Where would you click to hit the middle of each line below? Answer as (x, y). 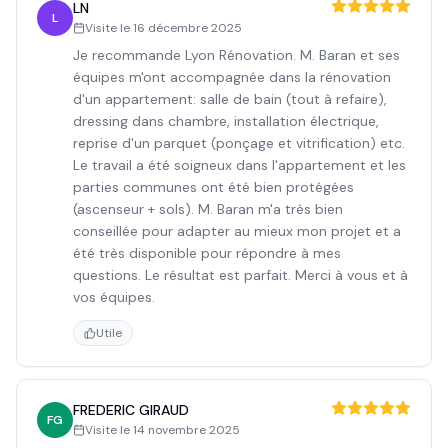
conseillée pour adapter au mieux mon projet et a (237, 231)
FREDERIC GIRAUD (131, 410)
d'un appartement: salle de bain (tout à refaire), (230, 99)
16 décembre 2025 (187, 28)
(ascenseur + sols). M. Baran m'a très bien (208, 209)
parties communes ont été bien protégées (213, 187)
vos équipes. (114, 297)
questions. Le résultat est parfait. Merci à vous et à (240, 275)
